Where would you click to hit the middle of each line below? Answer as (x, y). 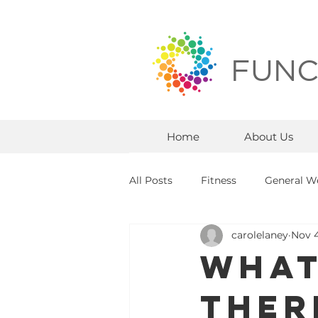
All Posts (151, 181)
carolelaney (260, 235)
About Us (268, 136)
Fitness (219, 181)
